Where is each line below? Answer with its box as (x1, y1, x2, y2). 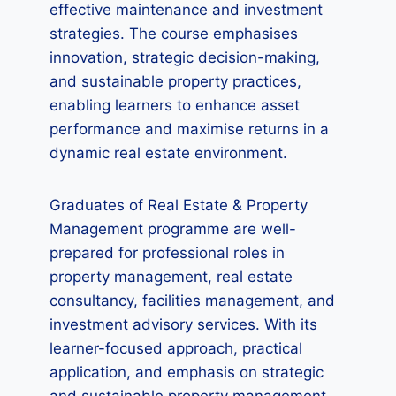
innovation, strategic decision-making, (49, 49, 320, 66)
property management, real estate (49, 268, 293, 286)
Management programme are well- (49, 220, 296, 238)
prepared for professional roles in (49, 244, 285, 262)
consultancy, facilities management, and (49, 292, 335, 309)
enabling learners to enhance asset (49, 96, 300, 114)
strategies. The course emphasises (49, 25, 298, 42)
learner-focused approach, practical (49, 339, 302, 357)
